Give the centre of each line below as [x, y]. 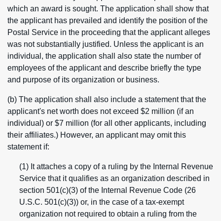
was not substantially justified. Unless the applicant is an [106, 44]
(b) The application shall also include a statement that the [107, 99]
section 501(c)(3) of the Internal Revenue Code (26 [108, 190]
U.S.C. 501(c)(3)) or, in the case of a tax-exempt [102, 202]
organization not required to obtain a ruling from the [108, 214]
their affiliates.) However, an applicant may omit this [97, 135]
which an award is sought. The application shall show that [108, 9]
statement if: [28, 147]
